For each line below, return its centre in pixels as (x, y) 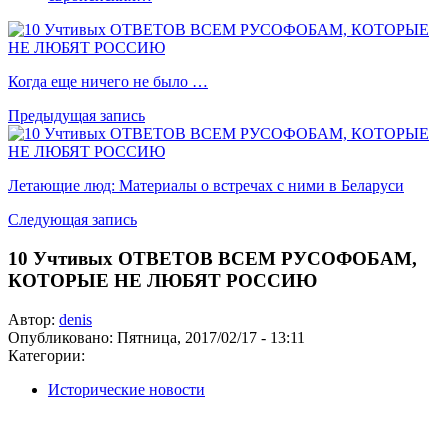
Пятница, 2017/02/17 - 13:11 (211, 337)
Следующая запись (72, 220)
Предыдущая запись (76, 116)
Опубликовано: (62, 337)
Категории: (46, 355)
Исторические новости (126, 389)
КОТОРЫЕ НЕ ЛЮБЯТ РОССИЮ (162, 280)
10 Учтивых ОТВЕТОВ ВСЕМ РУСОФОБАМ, (212, 258)
